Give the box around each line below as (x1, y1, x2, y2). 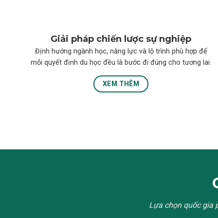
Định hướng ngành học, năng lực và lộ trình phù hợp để (35, 47, 207, 55)
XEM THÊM (102, 80, 140, 88)
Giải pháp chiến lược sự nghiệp (51, 34, 192, 45)
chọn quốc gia (164, 200, 213, 210)
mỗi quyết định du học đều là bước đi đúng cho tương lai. (31, 58, 212, 67)
